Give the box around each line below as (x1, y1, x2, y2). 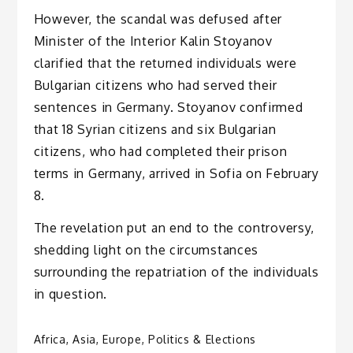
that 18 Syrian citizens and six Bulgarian (33, 121, 277, 137)
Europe (102, 333, 142, 347)
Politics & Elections (148, 333, 256, 347)
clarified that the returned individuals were (33, 54, 297, 71)
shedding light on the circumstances (33, 241, 259, 258)
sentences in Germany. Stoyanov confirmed (33, 98, 303, 115)
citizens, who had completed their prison (33, 143, 288, 159)
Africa (33, 333, 66, 347)
